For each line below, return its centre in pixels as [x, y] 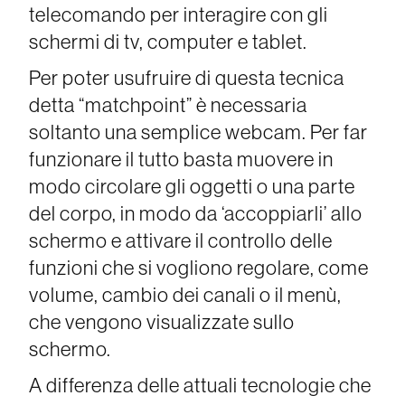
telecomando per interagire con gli [179, 15]
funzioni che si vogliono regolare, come [199, 268]
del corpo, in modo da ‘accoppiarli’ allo [196, 214]
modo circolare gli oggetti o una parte [193, 187]
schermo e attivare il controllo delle [181, 241]
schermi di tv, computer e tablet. [169, 42]
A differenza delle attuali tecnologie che [201, 386]
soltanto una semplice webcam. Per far [199, 132]
